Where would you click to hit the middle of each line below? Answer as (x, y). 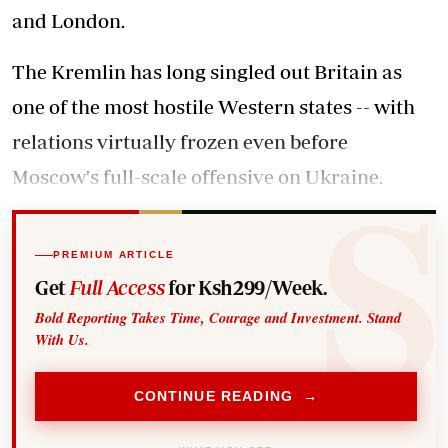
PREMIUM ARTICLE (114, 255)
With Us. (62, 339)
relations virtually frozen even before (180, 141)
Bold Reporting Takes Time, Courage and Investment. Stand (218, 317)
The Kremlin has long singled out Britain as (207, 71)
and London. (68, 20)
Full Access (117, 287)
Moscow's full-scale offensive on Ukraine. (197, 176)
